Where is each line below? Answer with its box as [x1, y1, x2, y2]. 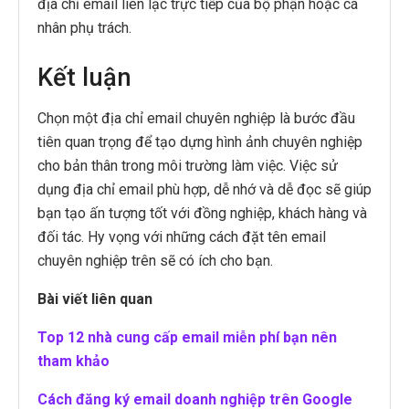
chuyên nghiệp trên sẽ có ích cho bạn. [37, 251, 273, 269]
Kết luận [37, 62, 131, 92]
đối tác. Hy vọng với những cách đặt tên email [37, 227, 326, 246]
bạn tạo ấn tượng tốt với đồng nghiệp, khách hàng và [37, 204, 367, 222]
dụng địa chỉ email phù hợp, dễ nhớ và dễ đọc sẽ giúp [37, 180, 372, 198]
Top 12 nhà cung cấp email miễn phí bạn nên [37, 328, 337, 346]
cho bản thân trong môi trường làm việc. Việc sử [37, 156, 338, 174]
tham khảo [37, 351, 110, 370]
